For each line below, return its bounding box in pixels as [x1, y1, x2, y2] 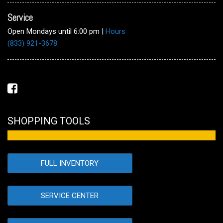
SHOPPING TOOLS [7, 115, 90, 127]
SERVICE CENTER [41, 191, 99, 201]
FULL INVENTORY [41, 159, 99, 168]
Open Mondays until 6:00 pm [7, 27, 102, 36]
